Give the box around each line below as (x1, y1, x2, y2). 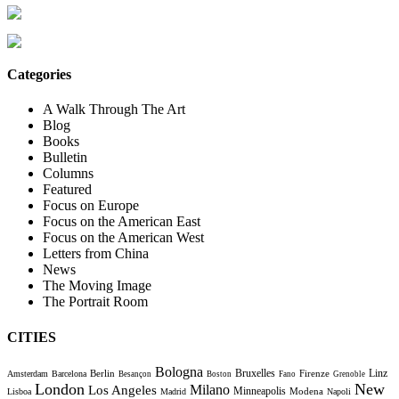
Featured (43, 182, 92, 198)
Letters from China (43, 246, 149, 262)
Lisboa (7, 386, 31, 396)
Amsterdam (7, 368, 48, 379)
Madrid (160, 386, 186, 396)
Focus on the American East (43, 214, 200, 230)
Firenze (299, 367, 330, 379)
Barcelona (52, 368, 86, 379)
